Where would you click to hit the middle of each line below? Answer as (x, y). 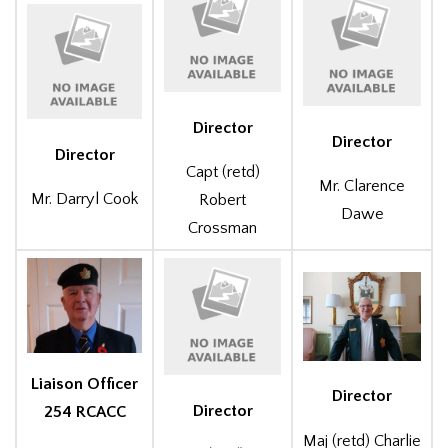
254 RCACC (84, 411)
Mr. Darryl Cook (84, 199)
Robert (222, 200)
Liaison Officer (84, 383)
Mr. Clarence (362, 186)
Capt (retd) (222, 172)
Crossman (222, 228)
